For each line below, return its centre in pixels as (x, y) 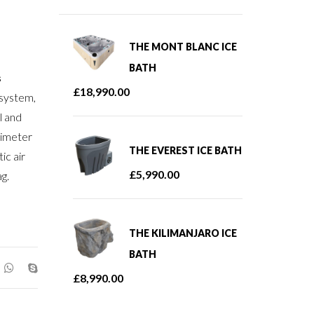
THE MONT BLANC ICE (183, 47)
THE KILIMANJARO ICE (183, 233)
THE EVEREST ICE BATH (185, 151)
